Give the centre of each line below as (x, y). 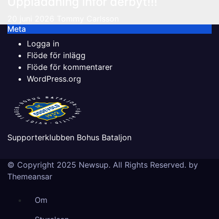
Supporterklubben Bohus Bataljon (69, 137)
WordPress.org (54, 78)
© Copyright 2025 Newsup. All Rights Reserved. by (103, 164)
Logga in (43, 43)
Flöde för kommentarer (70, 67)
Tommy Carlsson (88, 18)
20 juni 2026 (32, 18)
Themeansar (30, 176)
